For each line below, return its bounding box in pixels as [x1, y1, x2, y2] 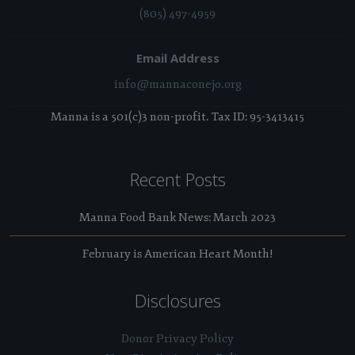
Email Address [136, 49, 219, 66]
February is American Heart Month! [82, 246, 273, 261]
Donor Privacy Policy [121, 330, 234, 346]
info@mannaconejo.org [113, 76, 242, 92]
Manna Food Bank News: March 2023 [79, 209, 276, 225]
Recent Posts [129, 166, 226, 191]
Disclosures [134, 288, 221, 312]
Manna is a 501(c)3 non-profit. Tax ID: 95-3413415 [51, 109, 304, 124]
